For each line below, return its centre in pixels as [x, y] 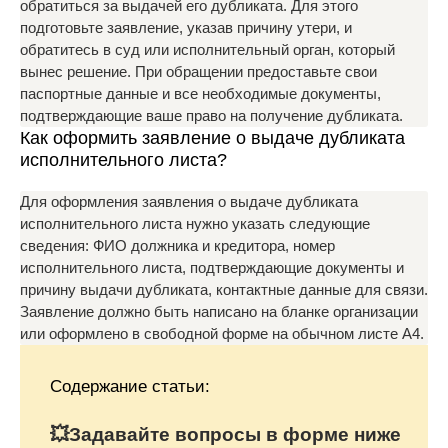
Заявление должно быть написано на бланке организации [219, 311]
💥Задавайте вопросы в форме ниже [225, 434]
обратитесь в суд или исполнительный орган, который [207, 49]
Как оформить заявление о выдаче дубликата [212, 138]
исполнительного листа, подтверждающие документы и [212, 267]
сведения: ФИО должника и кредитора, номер [177, 245]
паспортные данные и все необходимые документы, [200, 93]
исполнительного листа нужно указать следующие [195, 223]
